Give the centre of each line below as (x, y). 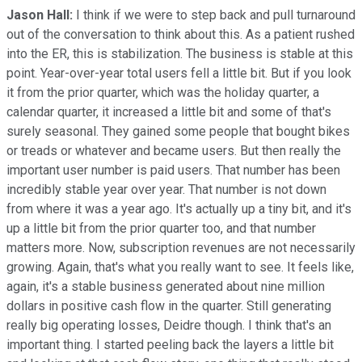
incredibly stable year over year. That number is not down (166, 189)
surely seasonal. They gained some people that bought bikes (178, 131)
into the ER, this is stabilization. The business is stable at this (180, 53)
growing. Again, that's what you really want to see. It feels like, (180, 267)
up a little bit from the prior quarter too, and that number (161, 228)
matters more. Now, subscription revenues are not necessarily (181, 247)
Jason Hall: (40, 15)
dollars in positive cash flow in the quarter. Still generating (169, 305)
